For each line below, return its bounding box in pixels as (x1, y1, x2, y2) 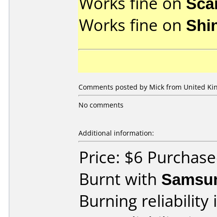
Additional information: (78, 128, 154, 138)
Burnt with (79, 168, 161, 190)
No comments (78, 100, 124, 109)
